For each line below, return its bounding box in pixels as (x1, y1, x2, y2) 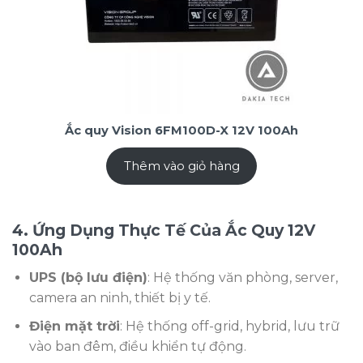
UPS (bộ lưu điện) (28, 269, 147, 285)
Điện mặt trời (28, 318, 120, 334)
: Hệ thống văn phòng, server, (147, 269, 338, 285)
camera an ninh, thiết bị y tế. (28, 289, 211, 305)
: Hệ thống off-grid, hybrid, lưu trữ (119, 318, 340, 334)
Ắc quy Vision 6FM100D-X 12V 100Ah (65, 122, 298, 138)
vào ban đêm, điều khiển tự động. (28, 338, 246, 354)
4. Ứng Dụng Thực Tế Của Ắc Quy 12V (12, 220, 315, 241)
